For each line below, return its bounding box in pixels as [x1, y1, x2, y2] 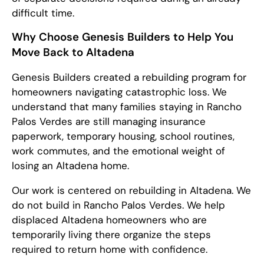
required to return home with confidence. [12, 243, 207, 256]
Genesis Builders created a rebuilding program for [12, 71, 246, 84]
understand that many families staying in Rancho [12, 100, 242, 113]
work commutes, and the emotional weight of [12, 144, 225, 157]
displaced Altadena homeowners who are [12, 213, 207, 226]
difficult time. [12, 6, 74, 19]
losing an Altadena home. [12, 159, 129, 172]
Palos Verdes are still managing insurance [12, 115, 206, 128]
